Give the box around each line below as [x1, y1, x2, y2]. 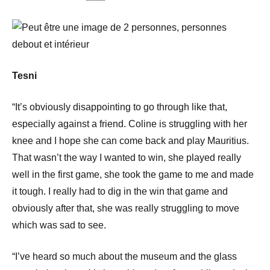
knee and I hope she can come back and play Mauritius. [12, 135, 249, 146]
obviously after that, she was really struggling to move [12, 202, 239, 213]
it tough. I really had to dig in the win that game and [12, 186, 228, 196]
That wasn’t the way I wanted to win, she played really [12, 152, 241, 163]
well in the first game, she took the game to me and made [12, 169, 254, 180]
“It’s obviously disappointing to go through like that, [12, 101, 227, 112]
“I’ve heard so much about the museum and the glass [12, 251, 237, 262]
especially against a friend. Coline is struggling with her [12, 118, 247, 129]
